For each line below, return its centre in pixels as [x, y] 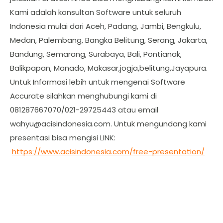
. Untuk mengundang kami [159, 123]
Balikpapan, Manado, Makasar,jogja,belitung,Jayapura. [109, 68]
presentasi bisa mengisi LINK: [63, 137]
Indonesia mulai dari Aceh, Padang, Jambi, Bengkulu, [106, 26]
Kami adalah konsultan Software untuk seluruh [96, 12]
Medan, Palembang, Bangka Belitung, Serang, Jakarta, [109, 40]
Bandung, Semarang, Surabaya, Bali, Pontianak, [96, 54]
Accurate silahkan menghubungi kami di [83, 96]
